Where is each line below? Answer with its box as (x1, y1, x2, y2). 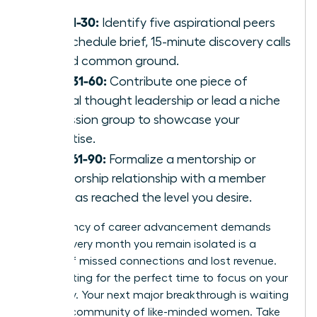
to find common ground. (40, 54, 179, 67)
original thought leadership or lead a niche (40, 93, 280, 107)
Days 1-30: (40, 13, 99, 29)
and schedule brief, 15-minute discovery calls (40, 35, 291, 48)
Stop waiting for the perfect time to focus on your (26, 272, 288, 284)
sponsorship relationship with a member (40, 171, 266, 185)
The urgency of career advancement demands (26, 221, 271, 233)
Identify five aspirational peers (99, 16, 275, 29)
